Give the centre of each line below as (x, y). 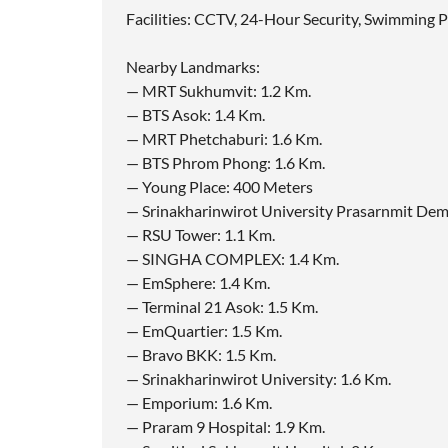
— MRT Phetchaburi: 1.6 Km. (224, 139)
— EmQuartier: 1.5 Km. (204, 331)
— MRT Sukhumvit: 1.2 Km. (218, 91)
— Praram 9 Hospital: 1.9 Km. (225, 427)
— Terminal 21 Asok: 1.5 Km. (222, 307)
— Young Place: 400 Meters (219, 187)
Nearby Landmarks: (193, 67)
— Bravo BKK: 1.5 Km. (201, 355)
